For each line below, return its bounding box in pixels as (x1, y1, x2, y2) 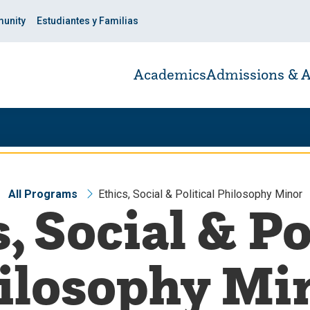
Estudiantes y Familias (37, 15, 138, 26)
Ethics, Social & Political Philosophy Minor (98, 188, 302, 201)
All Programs (8, 188, 77, 201)
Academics (134, 65, 206, 84)
